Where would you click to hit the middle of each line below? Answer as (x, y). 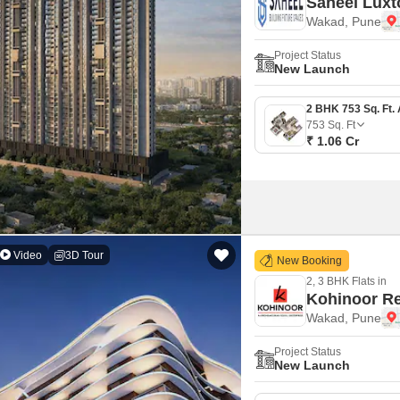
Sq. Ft (342, 125)
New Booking (308, 261)
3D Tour (84, 255)
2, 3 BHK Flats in (346, 281)
